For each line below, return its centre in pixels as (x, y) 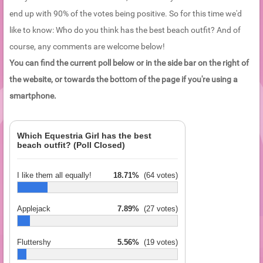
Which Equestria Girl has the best (84, 136)
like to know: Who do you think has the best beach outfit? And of (125, 30)
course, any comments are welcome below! (87, 47)
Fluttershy (34, 242)
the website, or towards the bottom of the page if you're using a (124, 80)
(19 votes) (159, 242)
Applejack (34, 209)
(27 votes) (159, 209)
